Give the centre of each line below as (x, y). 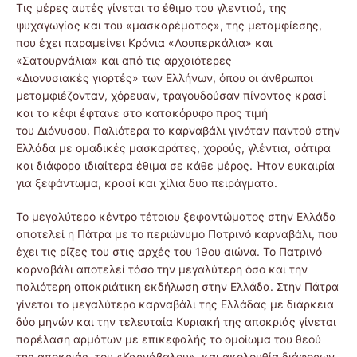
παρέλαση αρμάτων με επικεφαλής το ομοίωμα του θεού (169, 339)
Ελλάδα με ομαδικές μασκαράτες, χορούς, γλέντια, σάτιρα (173, 147)
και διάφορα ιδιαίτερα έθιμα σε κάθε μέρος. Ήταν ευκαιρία (175, 165)
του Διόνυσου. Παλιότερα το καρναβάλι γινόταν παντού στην (178, 130)
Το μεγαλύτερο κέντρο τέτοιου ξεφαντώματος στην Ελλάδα (176, 216)
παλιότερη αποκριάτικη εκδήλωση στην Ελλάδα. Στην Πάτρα (177, 286)
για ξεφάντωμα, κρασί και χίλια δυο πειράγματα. (147, 182)
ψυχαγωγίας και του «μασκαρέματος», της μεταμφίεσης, (169, 25)
